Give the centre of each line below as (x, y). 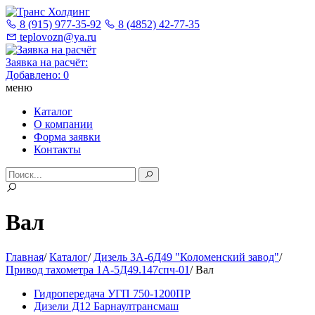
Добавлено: (34, 75)
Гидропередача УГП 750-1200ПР (112, 293)
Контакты (57, 149)
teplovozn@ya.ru (57, 37)
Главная (25, 257)
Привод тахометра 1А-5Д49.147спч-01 (98, 269)
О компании (63, 124)
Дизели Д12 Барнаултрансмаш (106, 306)
